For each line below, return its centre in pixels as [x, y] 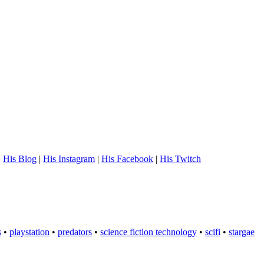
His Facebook [127, 159]
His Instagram [69, 159]
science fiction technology [148, 232]
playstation [29, 232]
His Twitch [180, 159]
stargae [242, 232]
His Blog [20, 159]
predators [75, 232]
